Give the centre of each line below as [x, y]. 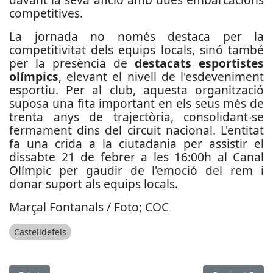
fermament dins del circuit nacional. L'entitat [136, 130]
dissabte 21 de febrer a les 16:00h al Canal [136, 157]
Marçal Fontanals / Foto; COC [89, 207]
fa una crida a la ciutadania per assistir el [136, 144]
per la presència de [72, 63]
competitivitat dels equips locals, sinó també [136, 50]
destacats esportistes [199, 63]
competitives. [48, 13]
